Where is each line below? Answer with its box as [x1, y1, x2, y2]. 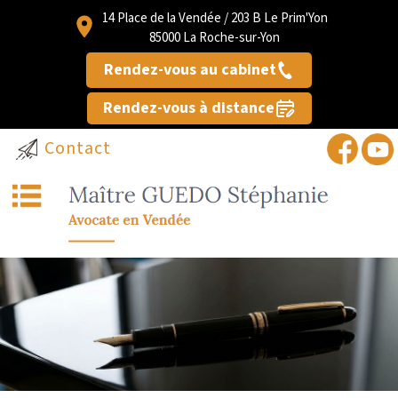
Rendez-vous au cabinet [104, 59, 276, 81]
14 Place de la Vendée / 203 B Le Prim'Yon [101, 9, 328, 28]
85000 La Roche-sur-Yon [149, 28, 280, 47]
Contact [44, 136, 111, 162]
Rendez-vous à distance [102, 97, 275, 119]
